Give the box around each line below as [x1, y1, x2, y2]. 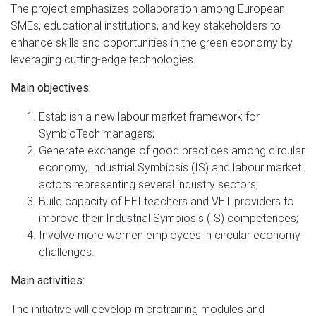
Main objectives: [11, 80, 91, 95]
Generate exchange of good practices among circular [39, 142, 305, 157]
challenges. [39, 244, 95, 259]
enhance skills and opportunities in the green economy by [11, 35, 293, 49]
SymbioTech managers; [39, 126, 154, 140]
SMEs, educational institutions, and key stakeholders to [11, 18, 281, 32]
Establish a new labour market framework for [39, 109, 260, 123]
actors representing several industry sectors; [39, 176, 258, 191]
